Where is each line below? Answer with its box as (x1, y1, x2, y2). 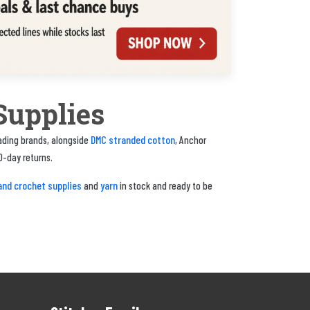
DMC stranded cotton (91, 132, 175, 146)
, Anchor (175, 133, 206, 146)
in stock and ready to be (118, 179, 212, 192)
